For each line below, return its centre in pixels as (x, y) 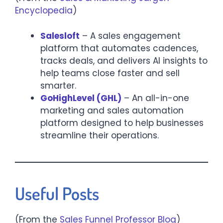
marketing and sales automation (112, 110)
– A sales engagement (130, 36)
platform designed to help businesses (122, 123)
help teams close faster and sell (110, 73)
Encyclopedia (44, 11)
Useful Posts (57, 193)
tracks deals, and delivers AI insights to (124, 60)
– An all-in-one (155, 98)
